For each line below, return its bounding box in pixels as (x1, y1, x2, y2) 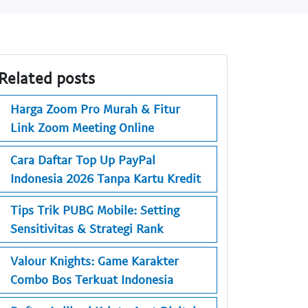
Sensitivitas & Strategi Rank (10, 221, 164, 236)
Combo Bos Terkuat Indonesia (10, 271, 173, 287)
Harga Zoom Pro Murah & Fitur (10, 101, 180, 117)
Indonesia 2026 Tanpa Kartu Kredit (10, 170, 201, 186)
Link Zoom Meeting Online (10, 120, 154, 135)
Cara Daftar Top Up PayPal (10, 151, 155, 167)
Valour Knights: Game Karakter (10, 252, 179, 268)
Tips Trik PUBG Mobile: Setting (10, 202, 179, 218)
